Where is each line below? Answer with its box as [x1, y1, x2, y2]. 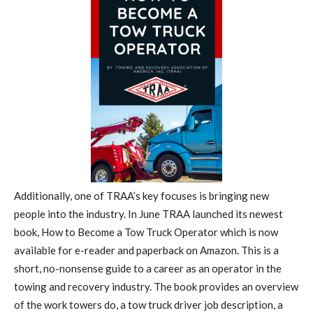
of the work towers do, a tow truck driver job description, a [14, 298, 283, 312]
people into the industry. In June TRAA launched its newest [14, 208, 283, 221]
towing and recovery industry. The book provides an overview [14, 280, 298, 293]
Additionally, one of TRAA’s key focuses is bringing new [14, 189, 269, 203]
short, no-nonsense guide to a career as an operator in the [14, 262, 282, 275]
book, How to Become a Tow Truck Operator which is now [14, 226, 278, 239]
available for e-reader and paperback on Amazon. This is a [14, 244, 279, 257]
